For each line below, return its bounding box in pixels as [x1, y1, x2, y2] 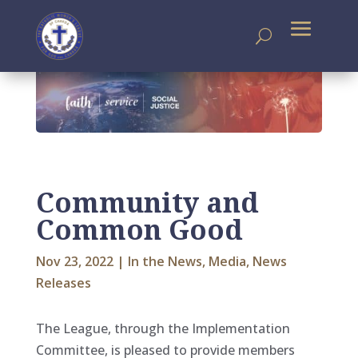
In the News [127, 253, 202, 271]
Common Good [35, 211, 243, 249]
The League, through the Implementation [35, 320, 290, 338]
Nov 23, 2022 [35, 253, 113, 271]
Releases [35, 274, 91, 292]
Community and [35, 184, 259, 221]
